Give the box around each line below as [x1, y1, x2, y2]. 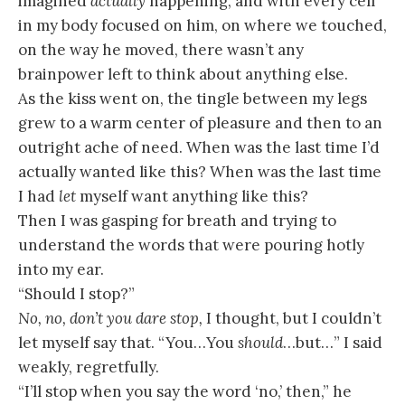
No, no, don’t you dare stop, [18, 308, 202, 329]
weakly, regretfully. [18, 357, 159, 378]
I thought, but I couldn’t [202, 308, 381, 329]
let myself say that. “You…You [18, 333, 238, 353]
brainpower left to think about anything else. [18, 64, 348, 85]
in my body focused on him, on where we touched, [18, 15, 387, 36]
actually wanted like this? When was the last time [18, 162, 381, 183]
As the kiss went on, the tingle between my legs [18, 89, 367, 109]
